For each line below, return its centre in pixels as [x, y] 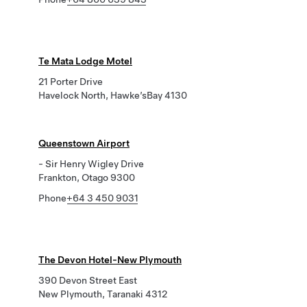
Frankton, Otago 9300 [87, 177]
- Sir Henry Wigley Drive [91, 164]
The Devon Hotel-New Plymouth [110, 260]
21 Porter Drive [71, 82]
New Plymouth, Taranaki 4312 [103, 294]
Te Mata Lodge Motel [85, 61]
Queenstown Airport [84, 143]
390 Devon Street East [88, 280]
